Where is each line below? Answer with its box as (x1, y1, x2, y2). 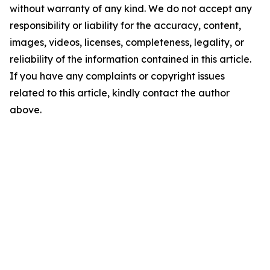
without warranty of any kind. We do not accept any (10, 2, 252, 14)
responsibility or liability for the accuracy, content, (10, 19, 241, 31)
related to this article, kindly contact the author (10, 87, 230, 99)
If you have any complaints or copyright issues (10, 70, 225, 82)
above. (10, 104, 42, 116)
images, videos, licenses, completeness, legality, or (10, 36, 244, 48)
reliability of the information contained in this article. (10, 53, 251, 65)
